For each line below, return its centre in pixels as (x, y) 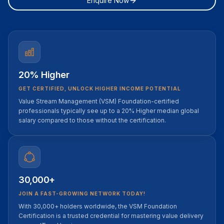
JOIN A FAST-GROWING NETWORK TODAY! (82, 193)
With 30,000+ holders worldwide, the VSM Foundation (98, 206)
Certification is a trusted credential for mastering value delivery (111, 216)
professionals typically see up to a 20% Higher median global (109, 111)
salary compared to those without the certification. (92, 120)
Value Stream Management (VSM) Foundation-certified (99, 101)
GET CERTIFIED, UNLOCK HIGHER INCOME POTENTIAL (100, 88)
